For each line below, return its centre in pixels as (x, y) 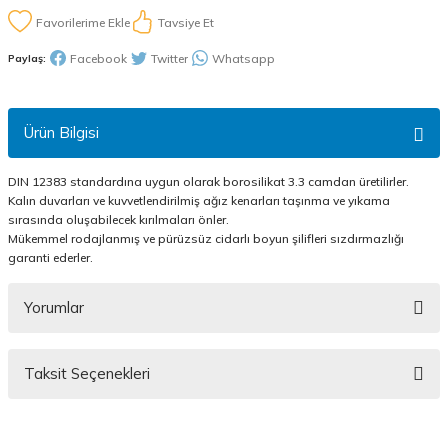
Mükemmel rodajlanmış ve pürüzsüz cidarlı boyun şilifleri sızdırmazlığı (206, 238)
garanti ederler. (52, 257)
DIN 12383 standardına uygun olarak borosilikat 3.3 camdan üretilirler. (208, 181)
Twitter (169, 58)
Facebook (98, 58)
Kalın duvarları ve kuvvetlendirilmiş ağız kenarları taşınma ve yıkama (199, 200)
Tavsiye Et (186, 22)
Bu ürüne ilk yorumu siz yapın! (224, 388)
